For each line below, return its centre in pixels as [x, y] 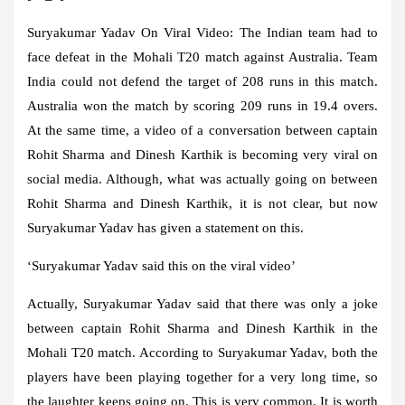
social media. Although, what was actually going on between [202, 179]
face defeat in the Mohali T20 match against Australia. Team [202, 57]
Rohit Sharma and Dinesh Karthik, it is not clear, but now [202, 203]
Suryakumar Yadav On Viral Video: [131, 32]
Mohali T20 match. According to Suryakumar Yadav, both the [202, 352]
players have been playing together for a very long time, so [202, 377]
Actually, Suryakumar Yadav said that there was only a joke [202, 303]
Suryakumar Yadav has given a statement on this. [165, 227]
